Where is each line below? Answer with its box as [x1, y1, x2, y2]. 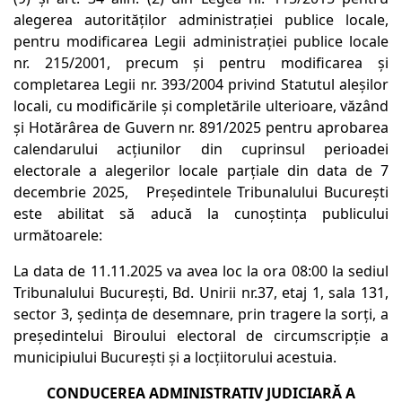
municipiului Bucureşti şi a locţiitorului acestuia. [13, 347, 336, 368]
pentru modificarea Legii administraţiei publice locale [13, 31, 389, 52]
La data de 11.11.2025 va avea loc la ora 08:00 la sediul [13, 261, 389, 282]
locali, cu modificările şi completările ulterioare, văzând [13, 96, 389, 117]
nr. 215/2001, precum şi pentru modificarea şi [13, 53, 389, 74]
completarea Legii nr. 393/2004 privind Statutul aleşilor [13, 74, 389, 95]
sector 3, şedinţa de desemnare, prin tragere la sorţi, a [13, 304, 389, 325]
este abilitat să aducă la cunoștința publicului [13, 204, 389, 224]
